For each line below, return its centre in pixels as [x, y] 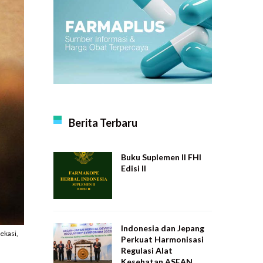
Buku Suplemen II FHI [161, 157]
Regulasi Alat [147, 250]
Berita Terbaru [103, 123]
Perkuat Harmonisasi [162, 239]
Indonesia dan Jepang [163, 228]
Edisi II [134, 168]
